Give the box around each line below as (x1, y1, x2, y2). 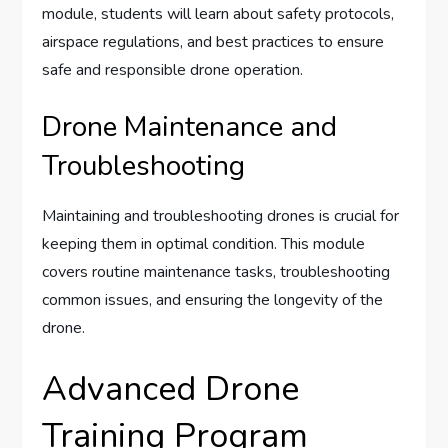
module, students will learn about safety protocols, (42, 3, 395, 26)
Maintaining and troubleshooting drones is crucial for (42, 205, 400, 228)
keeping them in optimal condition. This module (42, 233, 366, 256)
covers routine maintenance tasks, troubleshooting (42, 261, 391, 284)
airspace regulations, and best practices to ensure (42, 31, 385, 54)
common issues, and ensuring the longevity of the (42, 289, 384, 312)
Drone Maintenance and (42, 108, 338, 147)
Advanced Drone (42, 366, 300, 413)
